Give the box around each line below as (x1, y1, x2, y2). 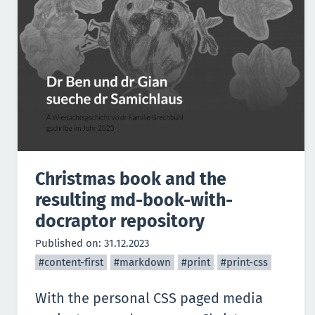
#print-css (221, 255, 268, 269)
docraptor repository (35, 210, 205, 232)
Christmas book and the (35, 168, 226, 190)
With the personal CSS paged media (35, 289, 263, 307)
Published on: (35, 236, 104, 250)
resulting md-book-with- (35, 189, 233, 211)
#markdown (114, 255, 171, 269)
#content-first (39, 255, 103, 269)
